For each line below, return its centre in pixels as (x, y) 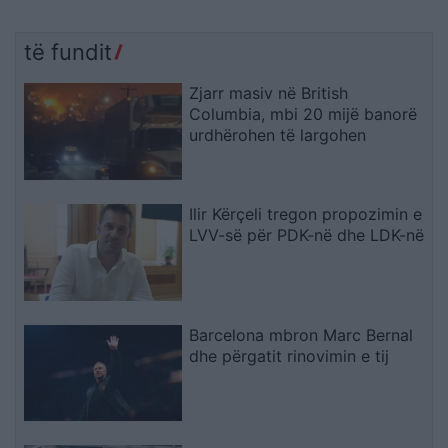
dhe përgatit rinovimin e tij (289, 355)
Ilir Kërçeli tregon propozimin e (306, 213)
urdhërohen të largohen (278, 134)
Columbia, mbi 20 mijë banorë (303, 113)
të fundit (68, 51)
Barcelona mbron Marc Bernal (301, 334)
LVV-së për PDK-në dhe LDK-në (307, 234)
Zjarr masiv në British (269, 92)
